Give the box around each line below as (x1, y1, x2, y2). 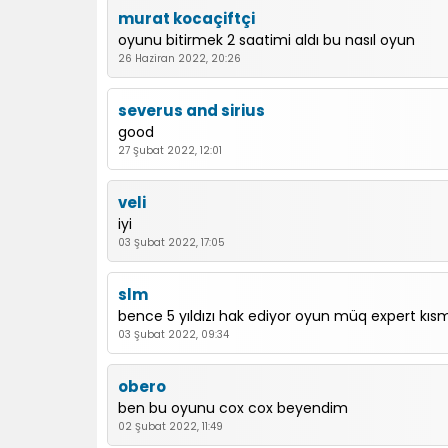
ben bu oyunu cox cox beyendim (118, 398, 348, 418)
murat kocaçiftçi (118, 8, 255, 29)
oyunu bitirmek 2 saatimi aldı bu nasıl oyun (118, 30, 415, 50)
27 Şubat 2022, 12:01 (118, 143, 222, 158)
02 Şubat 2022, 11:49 (118, 419, 223, 434)
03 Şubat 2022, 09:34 (118, 327, 229, 342)
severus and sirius (118, 100, 265, 121)
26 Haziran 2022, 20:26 (118, 51, 241, 66)
